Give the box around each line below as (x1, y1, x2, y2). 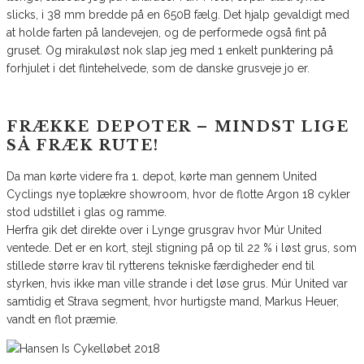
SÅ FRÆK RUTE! (6, 136, 159, 155)
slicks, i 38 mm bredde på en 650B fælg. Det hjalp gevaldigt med (6, 7, 349, 21)
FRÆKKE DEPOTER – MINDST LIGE (6, 118, 349, 136)
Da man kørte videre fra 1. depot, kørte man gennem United (6, 170, 317, 184)
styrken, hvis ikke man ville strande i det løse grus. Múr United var (6, 277, 348, 291)
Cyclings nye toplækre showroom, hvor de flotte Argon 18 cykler (6, 188, 350, 201)
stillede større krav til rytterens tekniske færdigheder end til (6, 259, 314, 273)
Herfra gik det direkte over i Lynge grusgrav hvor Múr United (6, 223, 322, 237)
